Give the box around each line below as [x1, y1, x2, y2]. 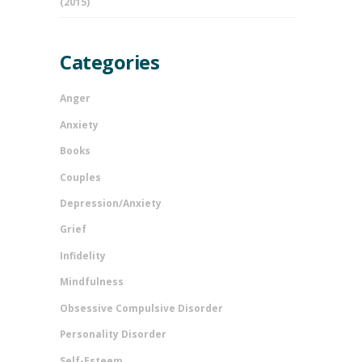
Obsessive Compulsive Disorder [60, 301, 224, 314]
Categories [60, 48, 160, 75]
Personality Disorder [60, 327, 167, 341]
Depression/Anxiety [60, 196, 162, 210]
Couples [60, 170, 102, 183]
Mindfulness [60, 275, 124, 288]
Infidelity [60, 248, 107, 262]
